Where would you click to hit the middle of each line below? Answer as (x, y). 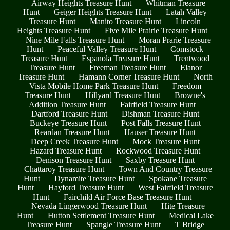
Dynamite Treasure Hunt (94, 179)
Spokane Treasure (178, 179)
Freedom (187, 86)
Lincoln (188, 22)
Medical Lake (191, 216)
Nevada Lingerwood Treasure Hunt (89, 206)
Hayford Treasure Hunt (86, 188)
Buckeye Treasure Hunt (68, 123)
